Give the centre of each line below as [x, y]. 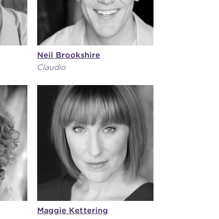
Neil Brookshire [69, 55]
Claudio [52, 67]
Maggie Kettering [73, 211]
